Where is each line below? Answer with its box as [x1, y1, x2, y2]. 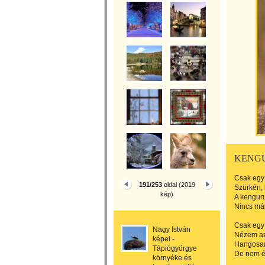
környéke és [153, 254, 192, 262]
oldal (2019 [161, 181, 195, 188]
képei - [153, 235, 174, 243]
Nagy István [153, 225, 190, 234]
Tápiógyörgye [153, 244, 197, 253]
